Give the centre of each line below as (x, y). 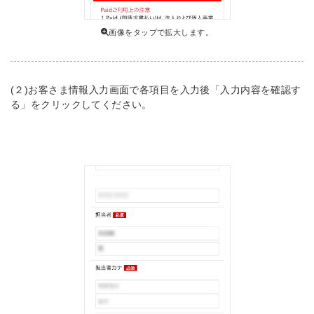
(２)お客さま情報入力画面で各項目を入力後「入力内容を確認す (156, 90)
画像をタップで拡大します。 (161, 33)
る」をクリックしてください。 (81, 105)
